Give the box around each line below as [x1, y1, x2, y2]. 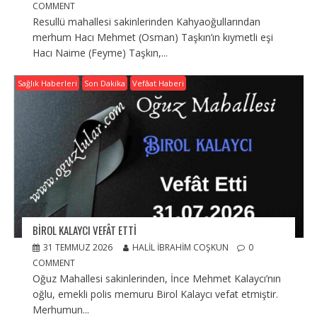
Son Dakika [83, 78, 125, 89]
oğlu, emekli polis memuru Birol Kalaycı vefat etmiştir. [32, 287, 278, 301]
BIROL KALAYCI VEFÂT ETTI [32, 221, 137, 238]
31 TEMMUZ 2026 [42, 241, 113, 253]
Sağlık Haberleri [17, 78, 77, 89]
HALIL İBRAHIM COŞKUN [132, 241, 229, 253]
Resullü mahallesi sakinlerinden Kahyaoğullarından [32, 15, 260, 29]
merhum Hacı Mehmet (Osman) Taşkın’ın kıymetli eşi [32, 30, 273, 45]
